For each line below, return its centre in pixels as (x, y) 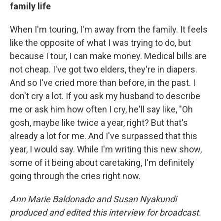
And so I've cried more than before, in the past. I (103, 83)
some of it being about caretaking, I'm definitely (102, 163)
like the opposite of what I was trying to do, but (100, 43)
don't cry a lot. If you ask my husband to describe (105, 96)
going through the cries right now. (75, 176)
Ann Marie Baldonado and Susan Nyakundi (93, 199)
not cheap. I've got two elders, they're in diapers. (104, 69)
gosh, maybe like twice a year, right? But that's (99, 123)
